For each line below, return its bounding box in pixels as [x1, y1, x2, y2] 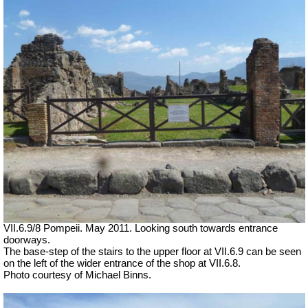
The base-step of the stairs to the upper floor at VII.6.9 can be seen [3, 246, 301, 258]
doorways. [3, 234, 50, 246]
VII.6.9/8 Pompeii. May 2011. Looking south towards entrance [3, 223, 278, 234]
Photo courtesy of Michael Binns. [3, 269, 151, 281]
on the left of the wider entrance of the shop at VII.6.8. [3, 258, 241, 269]
